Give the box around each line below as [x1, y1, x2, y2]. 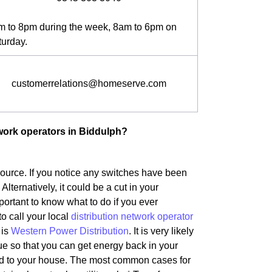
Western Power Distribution [11, 226, 129, 236]
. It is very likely [129, 226, 194, 236]
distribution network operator [71, 211, 193, 222]
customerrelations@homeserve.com [12, 78, 166, 89]
